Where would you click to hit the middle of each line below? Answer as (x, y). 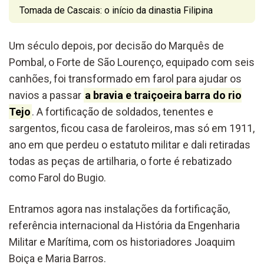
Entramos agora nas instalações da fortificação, (119, 209)
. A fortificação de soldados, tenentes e (123, 111)
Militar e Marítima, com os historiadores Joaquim (122, 242)
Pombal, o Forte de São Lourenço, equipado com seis (132, 62)
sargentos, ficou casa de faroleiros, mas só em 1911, (132, 128)
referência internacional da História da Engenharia (124, 225)
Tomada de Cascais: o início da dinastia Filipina (116, 10)
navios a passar (46, 95)
